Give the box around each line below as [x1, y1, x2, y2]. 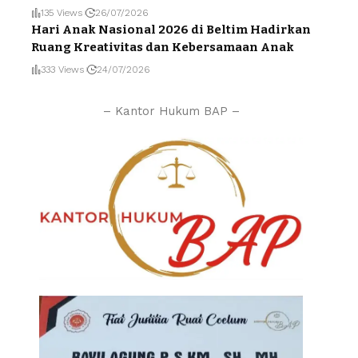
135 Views [41, 6, 82, 18]
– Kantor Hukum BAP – [102, 103, 240, 118]
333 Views [41, 63, 84, 75]
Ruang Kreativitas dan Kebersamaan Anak [31, 39, 294, 54]
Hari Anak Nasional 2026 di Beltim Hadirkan [31, 22, 311, 37]
